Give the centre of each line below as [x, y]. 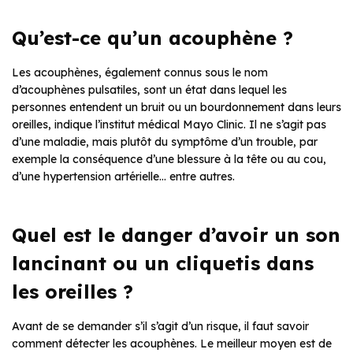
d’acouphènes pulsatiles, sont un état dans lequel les [149, 89]
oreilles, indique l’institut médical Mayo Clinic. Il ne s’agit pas [169, 124]
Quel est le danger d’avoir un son [176, 234]
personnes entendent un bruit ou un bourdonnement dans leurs [176, 107]
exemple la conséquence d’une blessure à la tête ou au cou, [169, 159]
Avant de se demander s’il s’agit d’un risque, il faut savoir [160, 326]
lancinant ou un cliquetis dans [163, 263]
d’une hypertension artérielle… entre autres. [123, 176]
